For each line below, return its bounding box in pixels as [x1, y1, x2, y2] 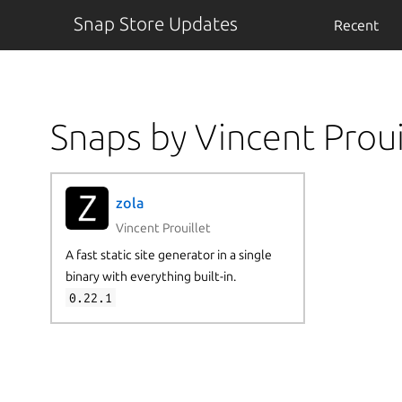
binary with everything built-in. [65, 268, 236, 284]
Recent [333, 17, 379, 33]
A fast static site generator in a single [65, 247, 272, 262]
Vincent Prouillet [115, 220, 211, 235]
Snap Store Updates [73, 13, 238, 34]
